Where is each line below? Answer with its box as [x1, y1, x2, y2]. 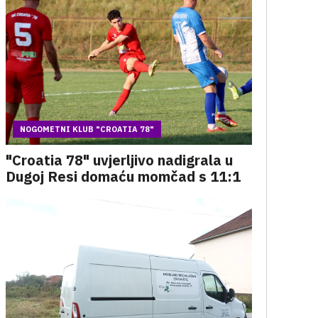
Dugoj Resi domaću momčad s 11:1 [5, 167, 241, 186]
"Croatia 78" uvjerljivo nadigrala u [5, 150, 233, 170]
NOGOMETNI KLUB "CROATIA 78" [19, 124, 154, 134]
